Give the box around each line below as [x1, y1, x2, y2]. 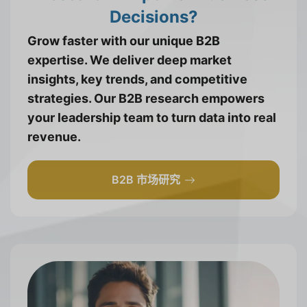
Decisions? [109, 7, 198, 27]
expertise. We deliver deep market [27, 53, 232, 68]
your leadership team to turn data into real [27, 110, 276, 125]
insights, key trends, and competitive [27, 72, 247, 87]
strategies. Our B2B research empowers [27, 91, 265, 106]
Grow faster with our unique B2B [27, 34, 220, 49]
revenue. [27, 130, 81, 145]
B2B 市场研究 [111, 173, 180, 187]
